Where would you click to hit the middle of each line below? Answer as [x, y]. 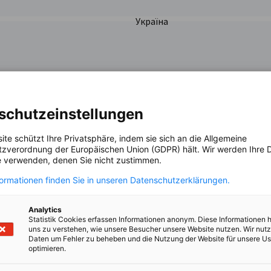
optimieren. [47, 248]
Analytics [45, 209]
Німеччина [158, 130]
